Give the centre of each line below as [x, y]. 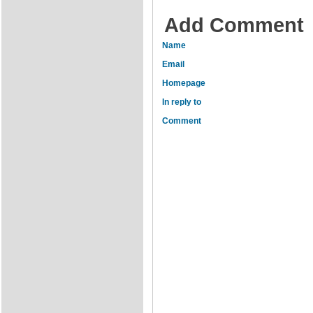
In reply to [182, 102]
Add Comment [234, 25]
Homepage [184, 83]
